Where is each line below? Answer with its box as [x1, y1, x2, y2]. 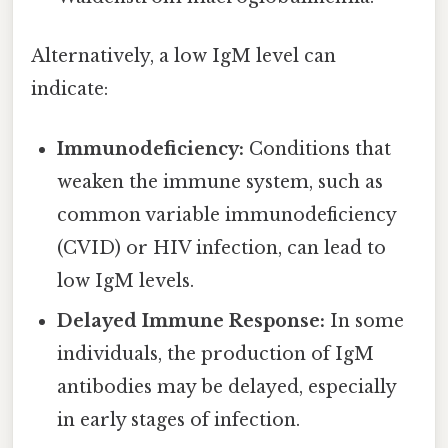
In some [325, 309, 405, 332]
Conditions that [244, 137, 392, 160]
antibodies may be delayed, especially [57, 375, 397, 398]
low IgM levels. [57, 269, 195, 292]
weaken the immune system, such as [57, 170, 384, 193]
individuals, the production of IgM [57, 342, 375, 365]
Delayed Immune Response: [57, 309, 326, 332]
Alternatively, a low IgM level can [31, 45, 336, 68]
